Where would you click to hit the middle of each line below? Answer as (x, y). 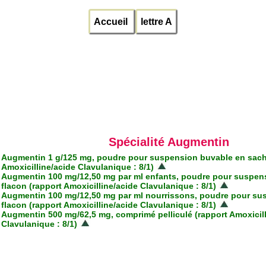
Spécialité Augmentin (169, 142)
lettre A (156, 22)
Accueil (112, 22)
